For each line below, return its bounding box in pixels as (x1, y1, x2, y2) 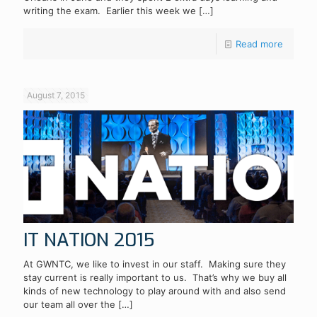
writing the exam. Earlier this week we (23, 4, 196, 16)
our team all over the (23, 298, 115, 310)
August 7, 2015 (27, 89, 85, 100)
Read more (236, 38, 283, 50)
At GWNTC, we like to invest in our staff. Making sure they (23, 258, 286, 270)
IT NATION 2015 (23, 227, 155, 253)
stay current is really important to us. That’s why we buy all (23, 271, 287, 283)
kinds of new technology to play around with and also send (23, 284, 286, 296)
